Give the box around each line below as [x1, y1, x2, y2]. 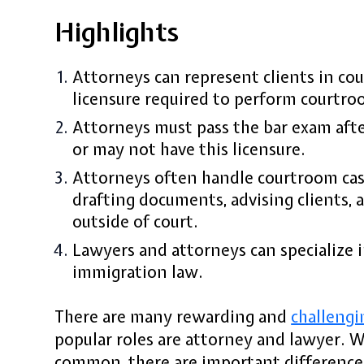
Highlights [54, 15, 180, 50]
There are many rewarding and [54, 305, 292, 327]
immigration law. [72, 260, 204, 283]
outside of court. [72, 210, 199, 232]
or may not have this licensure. [72, 137, 306, 160]
